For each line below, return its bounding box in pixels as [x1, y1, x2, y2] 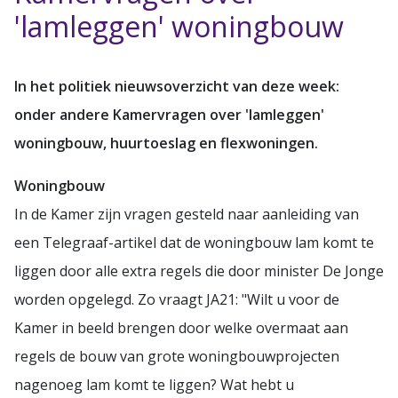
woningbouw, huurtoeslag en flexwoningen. [14, 132, 318, 153]
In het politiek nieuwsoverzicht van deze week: [14, 76, 339, 96]
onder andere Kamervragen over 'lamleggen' [14, 104, 324, 124]
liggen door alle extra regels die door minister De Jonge [14, 260, 384, 281]
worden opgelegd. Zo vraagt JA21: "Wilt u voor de [14, 289, 339, 309]
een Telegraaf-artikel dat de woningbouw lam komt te [14, 232, 374, 252]
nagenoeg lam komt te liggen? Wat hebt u [14, 374, 294, 394]
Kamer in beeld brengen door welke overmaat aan [14, 317, 348, 338]
